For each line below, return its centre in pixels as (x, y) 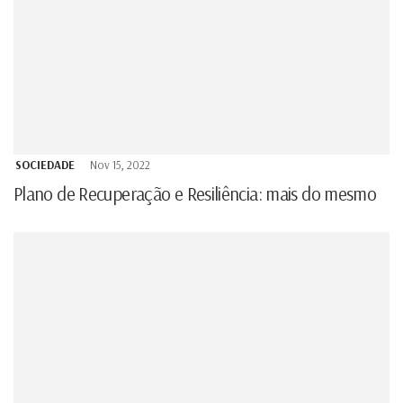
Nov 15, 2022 (120, 164)
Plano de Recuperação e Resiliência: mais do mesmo (195, 193)
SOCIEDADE (45, 164)
